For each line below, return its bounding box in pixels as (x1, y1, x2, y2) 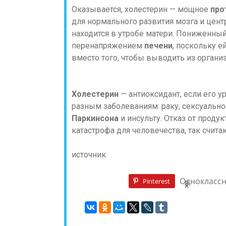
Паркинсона (72, 114, 121, 123)
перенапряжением (72, 41, 144, 50)
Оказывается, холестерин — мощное (72, 5, 210, 14)
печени (144, 41, 173, 50)
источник (72, 150, 106, 159)
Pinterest (143, 176, 171, 186)
